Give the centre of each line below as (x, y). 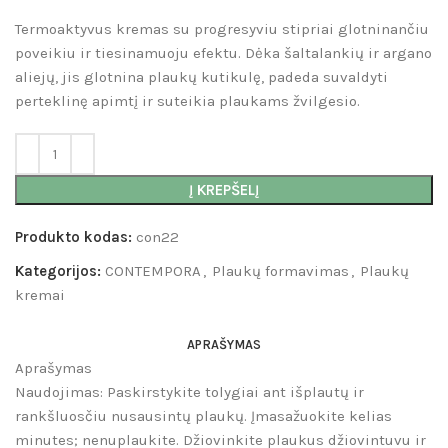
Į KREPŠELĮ (224, 190)
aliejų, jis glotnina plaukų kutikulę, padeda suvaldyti (201, 77)
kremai (40, 295)
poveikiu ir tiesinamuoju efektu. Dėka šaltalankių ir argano (223, 53)
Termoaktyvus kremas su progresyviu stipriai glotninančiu (222, 29)
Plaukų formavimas (280, 271)
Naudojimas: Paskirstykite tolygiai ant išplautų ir (189, 392)
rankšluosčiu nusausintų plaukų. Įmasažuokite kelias (203, 416)
